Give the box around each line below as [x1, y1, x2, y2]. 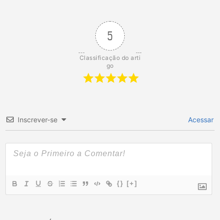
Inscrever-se [18, 115, 57, 124]
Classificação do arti [79, 54, 141, 61]
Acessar [186, 115, 214, 124]
